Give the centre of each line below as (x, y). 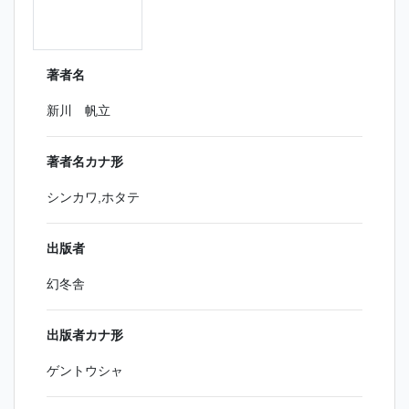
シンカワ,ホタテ (93, 198)
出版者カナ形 (85, 336)
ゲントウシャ (85, 371)
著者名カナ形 (85, 162)
